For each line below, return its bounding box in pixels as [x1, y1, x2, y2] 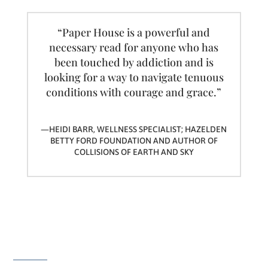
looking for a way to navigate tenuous [44, 69, 224, 84]
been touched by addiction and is [54, 54, 214, 69]
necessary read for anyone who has [49, 39, 219, 54]
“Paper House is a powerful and [57, 25, 211, 39]
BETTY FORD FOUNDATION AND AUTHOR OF [50, 135, 218, 145]
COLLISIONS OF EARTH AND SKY [74, 147, 194, 157]
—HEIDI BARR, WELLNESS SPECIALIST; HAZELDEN [41, 124, 227, 134]
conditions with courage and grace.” [46, 84, 222, 99]
